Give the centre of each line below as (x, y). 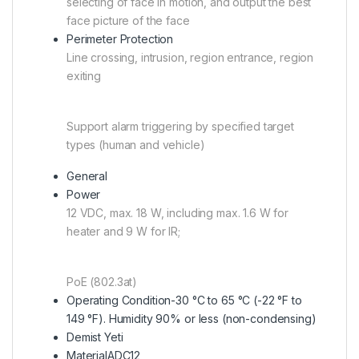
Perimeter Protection (120, 38)
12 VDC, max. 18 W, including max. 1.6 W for (177, 212)
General (87, 175)
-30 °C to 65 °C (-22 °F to (236, 300)
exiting (84, 75)
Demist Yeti (95, 337)
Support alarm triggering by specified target (180, 126)
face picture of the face (128, 20)
